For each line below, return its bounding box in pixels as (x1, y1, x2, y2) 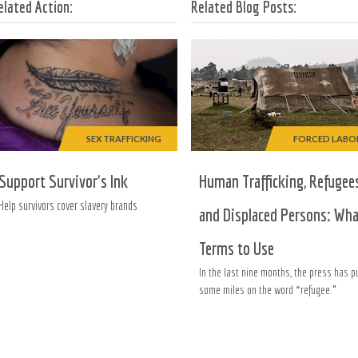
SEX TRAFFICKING (86, 133, 161, 144)
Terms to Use (199, 238, 274, 258)
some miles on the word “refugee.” (199, 283, 336, 296)
